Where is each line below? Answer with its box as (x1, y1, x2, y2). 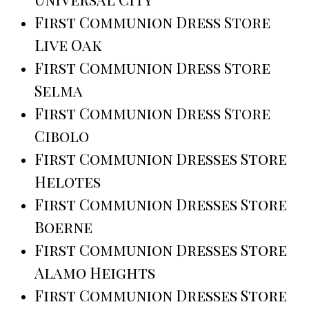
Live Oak (34, 34, 102, 56)
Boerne (34, 217, 92, 238)
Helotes (34, 171, 101, 192)
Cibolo (34, 126, 89, 147)
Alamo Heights (34, 262, 155, 283)
